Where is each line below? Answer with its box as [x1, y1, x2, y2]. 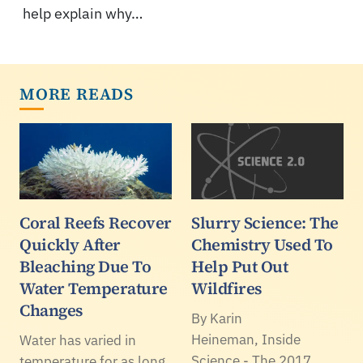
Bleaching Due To [19, 255, 151, 279]
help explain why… [23, 4, 143, 23]
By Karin [191, 310, 242, 328]
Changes [19, 299, 83, 322]
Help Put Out [191, 255, 288, 279]
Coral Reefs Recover [19, 211, 172, 235]
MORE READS [19, 83, 134, 106]
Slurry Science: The [191, 211, 339, 235]
